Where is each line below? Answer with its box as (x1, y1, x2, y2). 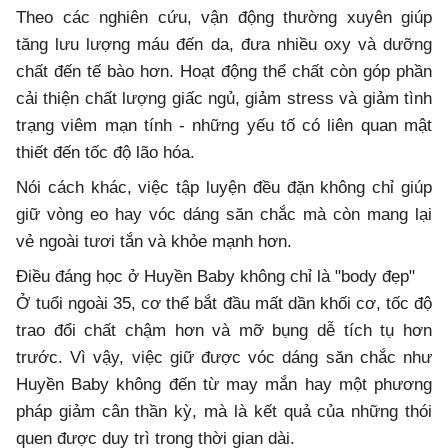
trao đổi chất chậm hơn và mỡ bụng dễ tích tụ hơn (16, 321, 432, 341)
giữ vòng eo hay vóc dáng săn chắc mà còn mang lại (16, 205, 432, 225)
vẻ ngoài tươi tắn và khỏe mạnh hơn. (16, 232, 292, 252)
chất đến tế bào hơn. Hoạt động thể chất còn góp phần (16, 62, 432, 82)
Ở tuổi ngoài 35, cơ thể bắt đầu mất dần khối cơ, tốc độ (16, 294, 432, 314)
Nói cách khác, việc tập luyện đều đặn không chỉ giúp (16, 178, 432, 198)
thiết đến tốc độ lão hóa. (16, 143, 195, 163)
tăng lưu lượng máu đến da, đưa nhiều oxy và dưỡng (16, 35, 432, 55)
